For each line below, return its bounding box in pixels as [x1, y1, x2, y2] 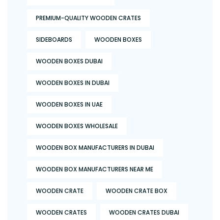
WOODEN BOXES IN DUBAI [36, 79, 110, 87]
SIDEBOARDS [36, 35, 72, 44]
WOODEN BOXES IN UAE [36, 100, 103, 109]
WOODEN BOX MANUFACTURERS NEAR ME [36, 165, 153, 174]
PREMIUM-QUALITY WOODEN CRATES [36, 14, 141, 23]
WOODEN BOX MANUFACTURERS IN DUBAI [36, 143, 154, 152]
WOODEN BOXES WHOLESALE [36, 122, 118, 131]
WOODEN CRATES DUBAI [109, 208, 179, 217]
